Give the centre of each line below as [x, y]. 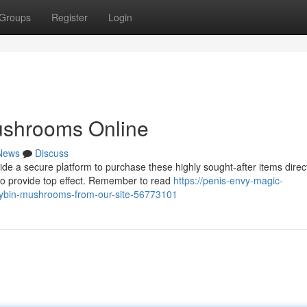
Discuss [52, 153]
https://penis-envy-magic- [228, 180]
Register [70, 17]
